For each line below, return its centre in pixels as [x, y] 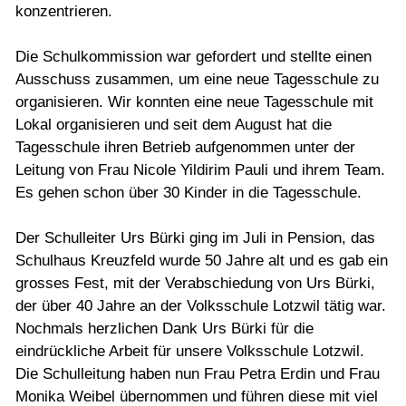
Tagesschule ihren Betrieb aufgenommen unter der [185, 148]
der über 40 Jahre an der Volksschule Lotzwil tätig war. [201, 306]
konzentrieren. [64, 12]
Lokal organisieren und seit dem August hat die [174, 125]
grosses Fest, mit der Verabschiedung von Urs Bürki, [195, 284]
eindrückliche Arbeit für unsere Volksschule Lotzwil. [190, 352]
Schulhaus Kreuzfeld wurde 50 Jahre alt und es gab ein [202, 261]
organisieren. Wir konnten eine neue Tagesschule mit [194, 102]
